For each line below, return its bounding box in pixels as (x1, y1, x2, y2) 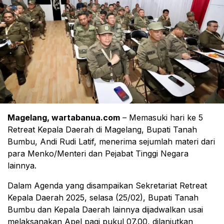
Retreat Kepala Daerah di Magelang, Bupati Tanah (7, 124, 197, 134)
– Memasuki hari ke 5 (120, 112, 203, 122)
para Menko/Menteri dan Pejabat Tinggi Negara (7, 148, 188, 158)
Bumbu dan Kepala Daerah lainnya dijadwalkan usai (7, 204, 203, 214)
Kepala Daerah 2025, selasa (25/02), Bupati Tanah (7, 192, 198, 202)
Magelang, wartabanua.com (7, 112, 120, 122)
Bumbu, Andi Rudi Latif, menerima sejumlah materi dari (7, 136, 215, 146)
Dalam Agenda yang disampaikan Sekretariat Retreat (7, 180, 207, 190)
